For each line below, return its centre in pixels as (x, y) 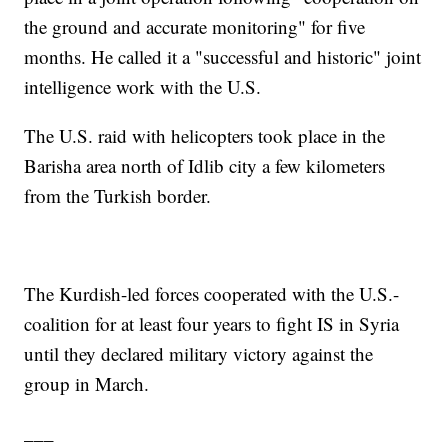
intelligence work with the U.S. (143, 87)
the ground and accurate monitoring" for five (195, 27)
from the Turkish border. (118, 196)
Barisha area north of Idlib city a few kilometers (205, 166)
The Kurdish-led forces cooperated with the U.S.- (212, 294)
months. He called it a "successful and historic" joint (223, 57)
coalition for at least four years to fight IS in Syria (212, 324)
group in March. (87, 384)
